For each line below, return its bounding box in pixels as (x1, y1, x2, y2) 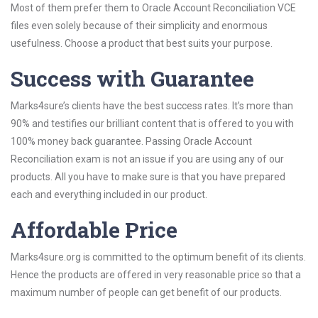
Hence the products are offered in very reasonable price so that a (11, 269, 301, 280)
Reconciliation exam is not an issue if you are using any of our (11, 153, 284, 165)
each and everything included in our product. (11, 189, 207, 200)
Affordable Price (11, 216, 177, 243)
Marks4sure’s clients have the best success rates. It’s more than (11, 100, 293, 111)
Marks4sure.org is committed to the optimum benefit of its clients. (11, 251, 306, 263)
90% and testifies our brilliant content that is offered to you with (11, 118, 294, 129)
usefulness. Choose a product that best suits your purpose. (11, 38, 273, 49)
